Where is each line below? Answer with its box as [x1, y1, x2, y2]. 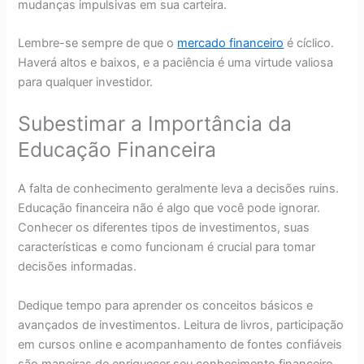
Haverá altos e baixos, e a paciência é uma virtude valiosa [18, 54, 334, 70]
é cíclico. [284, 35, 335, 50]
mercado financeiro [177, 35, 284, 50]
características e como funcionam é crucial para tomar [18, 240, 316, 255]
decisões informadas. [18, 259, 137, 275]
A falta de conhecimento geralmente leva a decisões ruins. [18, 181, 340, 197]
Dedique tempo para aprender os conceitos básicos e [18, 297, 314, 313]
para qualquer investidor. [18, 74, 154, 89]
